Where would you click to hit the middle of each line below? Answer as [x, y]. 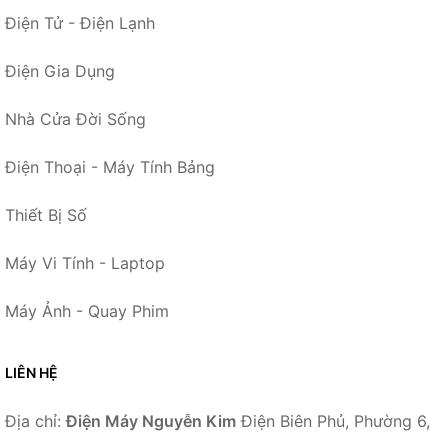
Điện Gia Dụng [60, 70]
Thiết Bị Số [46, 214]
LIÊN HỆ [31, 372]
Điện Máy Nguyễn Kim [151, 420]
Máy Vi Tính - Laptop [85, 262]
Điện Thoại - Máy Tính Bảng [110, 166]
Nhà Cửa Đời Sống [75, 118]
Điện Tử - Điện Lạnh [80, 22]
